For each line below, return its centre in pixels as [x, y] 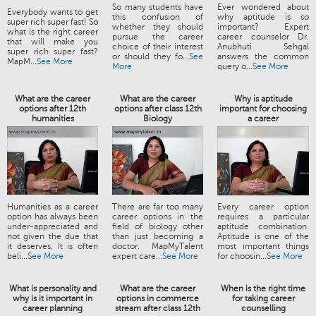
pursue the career [158, 37]
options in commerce [158, 299]
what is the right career [53, 32]
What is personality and [53, 289]
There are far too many [158, 207]
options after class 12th [158, 109]
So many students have [158, 7]
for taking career [263, 299]
